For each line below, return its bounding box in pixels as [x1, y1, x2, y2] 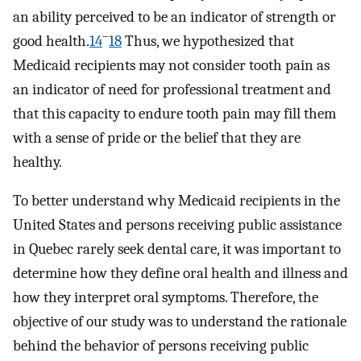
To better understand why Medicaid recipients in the [13, 192, 340, 210]
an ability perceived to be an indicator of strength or [13, 7, 336, 26]
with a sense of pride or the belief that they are [13, 128, 301, 147]
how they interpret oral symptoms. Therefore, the [13, 288, 318, 307]
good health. [13, 31, 89, 50]
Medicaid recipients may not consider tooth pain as [13, 56, 330, 74]
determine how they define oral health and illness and [13, 264, 348, 283]
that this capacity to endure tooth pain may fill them [13, 104, 336, 122]
